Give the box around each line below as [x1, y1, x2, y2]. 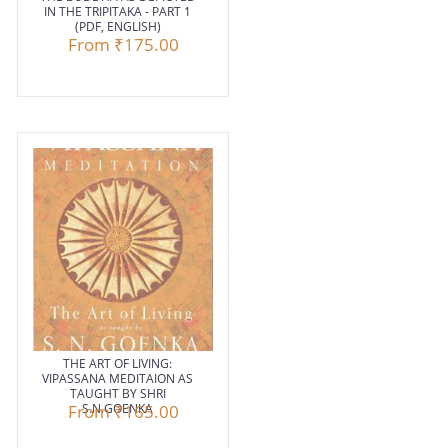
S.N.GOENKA [82, 400, 154, 418]
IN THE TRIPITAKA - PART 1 [44, 3, 192, 21]
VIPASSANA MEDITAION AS [42, 370, 194, 388]
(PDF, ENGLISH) [74, 18, 161, 36]
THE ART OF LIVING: [63, 355, 173, 373]
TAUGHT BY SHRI [69, 385, 166, 403]
